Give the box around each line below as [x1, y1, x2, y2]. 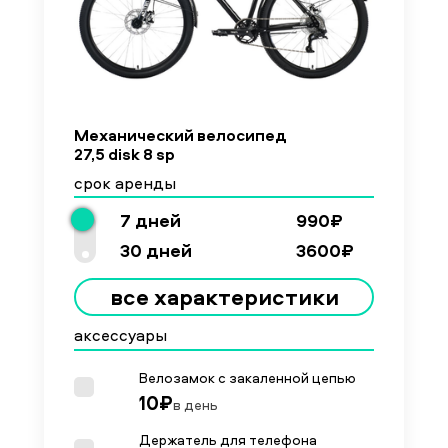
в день [173, 394, 218, 414]
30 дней [120, 238, 192, 263]
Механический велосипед [74, 124, 287, 146]
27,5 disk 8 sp [74, 143, 175, 165]
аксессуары [74, 324, 167, 346]
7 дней [120, 208, 181, 233]
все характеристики [109, 282, 339, 312]
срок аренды [74, 172, 176, 194]
